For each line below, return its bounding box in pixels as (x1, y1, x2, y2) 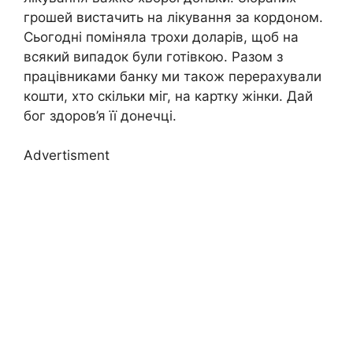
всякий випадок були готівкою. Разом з (24, 48, 283, 65)
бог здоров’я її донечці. (24, 107, 176, 124)
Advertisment (24, 147, 110, 163)
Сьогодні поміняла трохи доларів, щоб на (24, 28, 299, 45)
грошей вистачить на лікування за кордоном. (24, 9, 323, 25)
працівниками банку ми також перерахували (24, 68, 321, 84)
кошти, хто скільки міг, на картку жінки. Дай (24, 87, 313, 104)
